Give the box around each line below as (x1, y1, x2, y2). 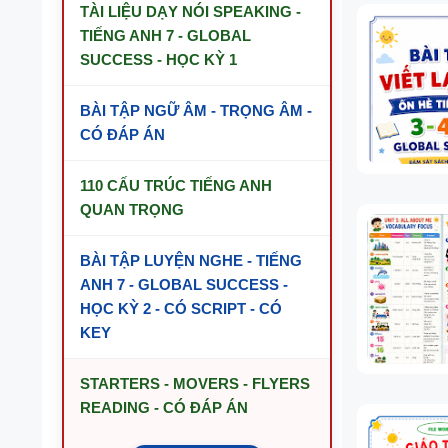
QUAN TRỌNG (80, 201, 184, 218)
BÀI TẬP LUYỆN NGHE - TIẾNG (80, 252, 302, 269)
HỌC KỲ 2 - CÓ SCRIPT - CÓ (80, 300, 282, 317)
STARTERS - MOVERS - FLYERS (80, 375, 310, 392)
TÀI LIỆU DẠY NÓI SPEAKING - (80, 3, 301, 20)
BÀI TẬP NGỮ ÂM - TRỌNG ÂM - (80, 102, 312, 119)
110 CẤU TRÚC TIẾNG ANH (80, 177, 272, 194)
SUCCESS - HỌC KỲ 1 (80, 51, 237, 68)
